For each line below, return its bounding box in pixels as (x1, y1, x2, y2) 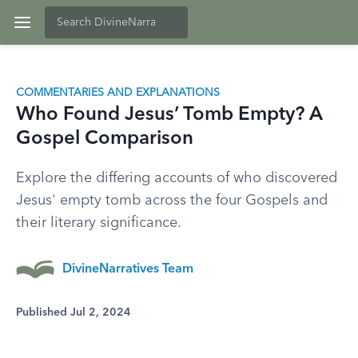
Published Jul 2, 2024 (16, 307, 131, 318)
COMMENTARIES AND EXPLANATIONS (16, 87, 220, 98)
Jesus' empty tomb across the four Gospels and (16, 193, 328, 208)
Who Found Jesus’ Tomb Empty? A (16, 105, 323, 125)
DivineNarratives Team (62, 263, 193, 276)
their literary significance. (16, 216, 181, 230)
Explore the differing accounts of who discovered (16, 171, 337, 185)
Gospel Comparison (16, 129, 193, 149)
